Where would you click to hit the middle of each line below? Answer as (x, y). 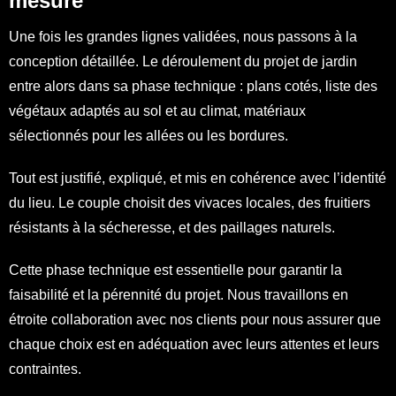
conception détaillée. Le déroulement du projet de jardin (183, 61)
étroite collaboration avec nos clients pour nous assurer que (195, 319)
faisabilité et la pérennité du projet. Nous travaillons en (179, 294)
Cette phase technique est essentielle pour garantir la (175, 270)
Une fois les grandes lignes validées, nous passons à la (183, 36)
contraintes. (45, 369)
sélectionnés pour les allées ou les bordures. (148, 135)
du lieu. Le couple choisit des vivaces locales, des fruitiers (190, 202)
